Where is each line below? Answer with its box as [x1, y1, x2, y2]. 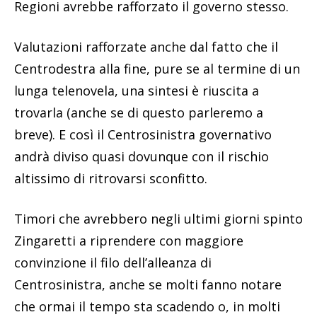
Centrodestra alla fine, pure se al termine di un [14, 59, 300, 77]
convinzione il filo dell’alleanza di [14, 253, 212, 271]
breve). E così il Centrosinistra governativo [14, 125, 272, 143]
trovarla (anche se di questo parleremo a [14, 103, 263, 121]
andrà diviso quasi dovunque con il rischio [14, 147, 269, 165]
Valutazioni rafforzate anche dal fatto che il [14, 38, 278, 55]
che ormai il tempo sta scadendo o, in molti [14, 297, 280, 315]
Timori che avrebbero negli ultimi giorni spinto [14, 209, 303, 227]
